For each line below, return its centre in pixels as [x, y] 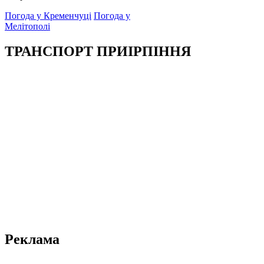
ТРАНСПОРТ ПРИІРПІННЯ [98, 51]
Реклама [32, 239]
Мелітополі [27, 26]
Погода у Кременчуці [48, 15]
